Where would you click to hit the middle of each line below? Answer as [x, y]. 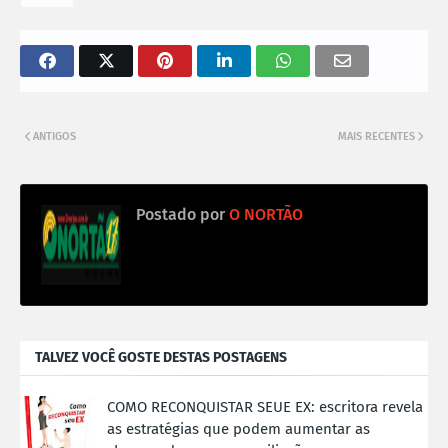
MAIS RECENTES [376, 136]
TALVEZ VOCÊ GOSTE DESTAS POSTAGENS [161, 357]
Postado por [180, 214]
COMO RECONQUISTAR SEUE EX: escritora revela [265, 406]
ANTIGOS [54, 136]
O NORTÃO [264, 214]
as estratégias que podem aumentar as [238, 428]
